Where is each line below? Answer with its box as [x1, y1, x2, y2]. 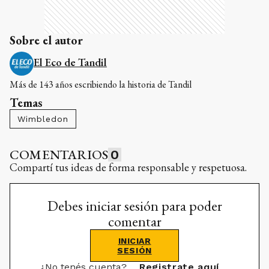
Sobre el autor [10, 32, 83, 48]
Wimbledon [17, 113, 68, 124]
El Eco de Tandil [34, 55, 107, 69]
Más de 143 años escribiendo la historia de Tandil [10, 77, 192, 91]
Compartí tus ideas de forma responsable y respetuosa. [10, 160, 247, 174]
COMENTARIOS [10, 145, 109, 163]
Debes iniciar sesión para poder [47, 196, 222, 215]
